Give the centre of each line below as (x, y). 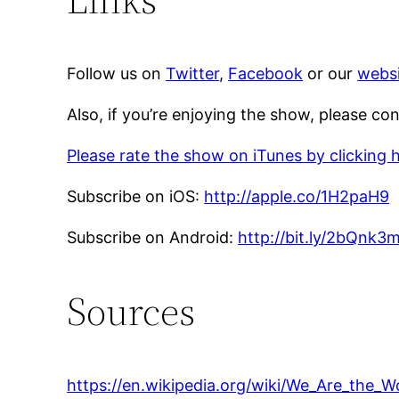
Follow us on (117, 74)
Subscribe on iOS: (136, 197)
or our (330, 74)
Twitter (193, 74)
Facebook (266, 74)
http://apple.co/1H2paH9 (297, 197)
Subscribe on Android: (153, 238)
